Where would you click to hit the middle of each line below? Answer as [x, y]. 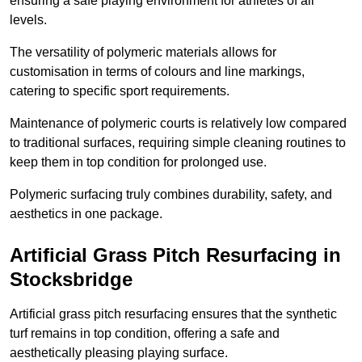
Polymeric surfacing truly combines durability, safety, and [171, 195]
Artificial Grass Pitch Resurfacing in [175, 255]
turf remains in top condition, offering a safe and [145, 334]
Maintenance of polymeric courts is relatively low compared [178, 124]
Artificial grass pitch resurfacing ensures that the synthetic [173, 314]
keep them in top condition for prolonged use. [138, 162]
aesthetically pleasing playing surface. [119, 353]
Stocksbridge [71, 280]
